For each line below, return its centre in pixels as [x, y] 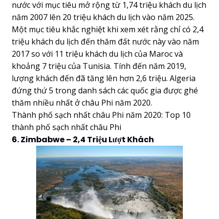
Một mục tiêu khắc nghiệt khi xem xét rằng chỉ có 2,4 [108, 29]
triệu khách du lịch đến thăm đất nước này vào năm [105, 41]
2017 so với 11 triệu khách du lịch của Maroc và [97, 54]
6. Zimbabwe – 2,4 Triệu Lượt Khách [83, 139]
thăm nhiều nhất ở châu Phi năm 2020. [82, 102]
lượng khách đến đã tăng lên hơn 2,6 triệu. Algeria [104, 78]
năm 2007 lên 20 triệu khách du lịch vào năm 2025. [103, 17]
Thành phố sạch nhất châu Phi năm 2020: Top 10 [101, 115]
